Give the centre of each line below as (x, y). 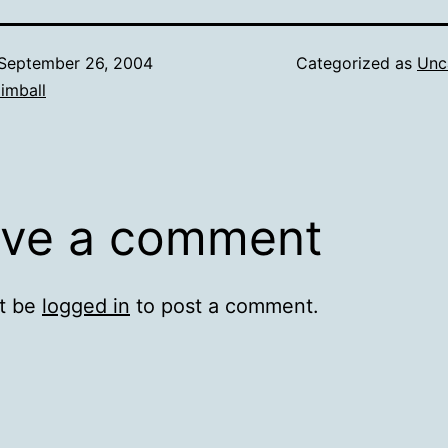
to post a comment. (224, 306)
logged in (86, 306)
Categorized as (356, 63)
